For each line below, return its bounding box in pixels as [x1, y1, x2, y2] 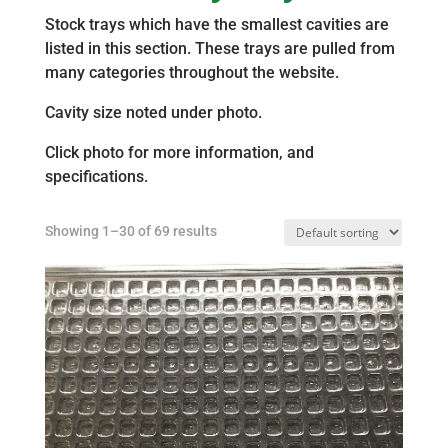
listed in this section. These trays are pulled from [44, 39, 395, 58]
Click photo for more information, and [44, 143, 314, 162]
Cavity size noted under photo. [44, 103, 262, 122]
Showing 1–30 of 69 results [44, 223, 217, 239]
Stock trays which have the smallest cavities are [44, 15, 389, 34]
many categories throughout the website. [44, 63, 339, 82]
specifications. [44, 167, 148, 186]
